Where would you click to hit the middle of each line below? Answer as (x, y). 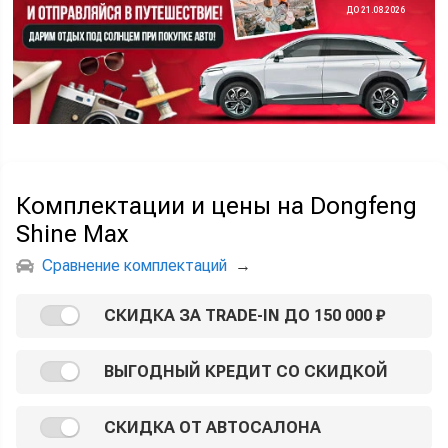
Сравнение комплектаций (134, 265)
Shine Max (72, 233)
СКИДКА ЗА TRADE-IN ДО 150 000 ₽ (244, 315)
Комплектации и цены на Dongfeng (216, 205)
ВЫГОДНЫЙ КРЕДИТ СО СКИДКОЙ (246, 371)
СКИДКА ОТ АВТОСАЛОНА (212, 427)
